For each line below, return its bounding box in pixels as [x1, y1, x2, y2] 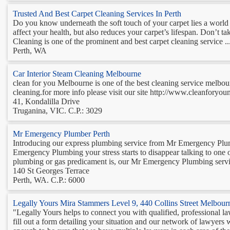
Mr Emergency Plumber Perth [13, 129, 110, 138]
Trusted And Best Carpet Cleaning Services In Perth [13, 9, 181, 18]
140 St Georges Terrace [13, 166, 89, 175]
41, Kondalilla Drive [13, 97, 80, 106]
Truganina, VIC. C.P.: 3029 [13, 106, 102, 115]
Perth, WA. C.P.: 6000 [13, 175, 85, 184]
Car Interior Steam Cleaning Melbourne [13, 69, 141, 78]
